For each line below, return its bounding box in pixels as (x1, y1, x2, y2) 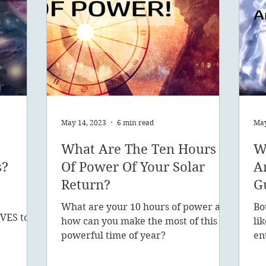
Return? (61, 177, 110, 193)
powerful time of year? (61, 230, 166, 242)
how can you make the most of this (61, 216, 217, 227)
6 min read (117, 118, 154, 127)
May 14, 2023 (61, 118, 106, 127)
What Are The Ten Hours (61, 141, 216, 157)
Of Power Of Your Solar (61, 159, 205, 175)
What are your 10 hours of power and (61, 201, 232, 213)
